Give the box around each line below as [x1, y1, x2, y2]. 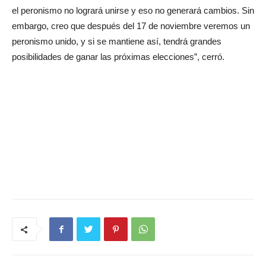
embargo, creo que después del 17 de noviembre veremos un [12, 21, 250, 31]
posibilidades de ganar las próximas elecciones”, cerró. [12, 52, 224, 62]
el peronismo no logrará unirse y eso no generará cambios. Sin [12, 5, 254, 16]
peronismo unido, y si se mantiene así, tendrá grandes [12, 36, 221, 47]
